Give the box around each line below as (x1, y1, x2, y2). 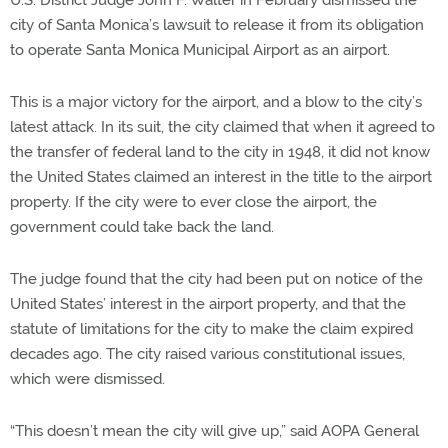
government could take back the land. (10, 217, 274, 236)
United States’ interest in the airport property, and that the (10, 294, 406, 313)
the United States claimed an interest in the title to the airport (10, 167, 432, 186)
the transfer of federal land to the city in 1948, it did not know (10, 142, 430, 161)
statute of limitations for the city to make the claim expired (10, 319, 413, 338)
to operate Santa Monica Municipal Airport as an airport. (10, 40, 390, 59)
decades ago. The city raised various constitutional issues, (10, 344, 405, 363)
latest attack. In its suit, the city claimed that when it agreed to (10, 117, 435, 136)
